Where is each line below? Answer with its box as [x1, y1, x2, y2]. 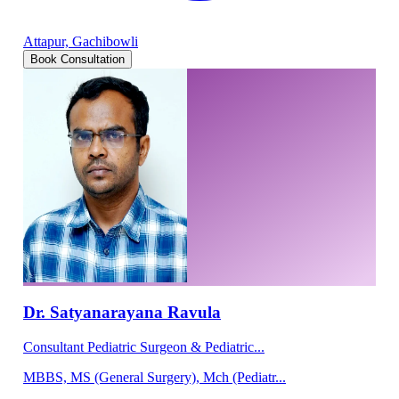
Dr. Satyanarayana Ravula [23, 302, 221, 322]
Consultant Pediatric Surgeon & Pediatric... [23, 338, 265, 354]
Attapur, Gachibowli [23, 33, 138, 49]
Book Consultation [30, 52, 125, 66]
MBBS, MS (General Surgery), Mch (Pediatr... [23, 369, 286, 385]
